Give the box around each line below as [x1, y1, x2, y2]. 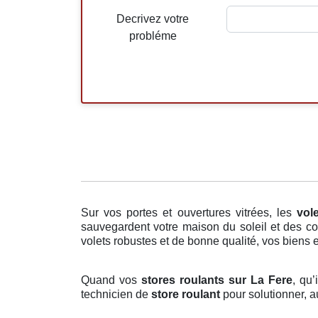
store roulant [151, 288, 220, 301]
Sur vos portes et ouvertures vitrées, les [81, 207, 297, 219]
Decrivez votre [116, 13, 190, 26]
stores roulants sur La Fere [141, 274, 292, 287]
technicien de [81, 288, 151, 301]
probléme [128, 30, 177, 43]
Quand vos [81, 274, 141, 287]
